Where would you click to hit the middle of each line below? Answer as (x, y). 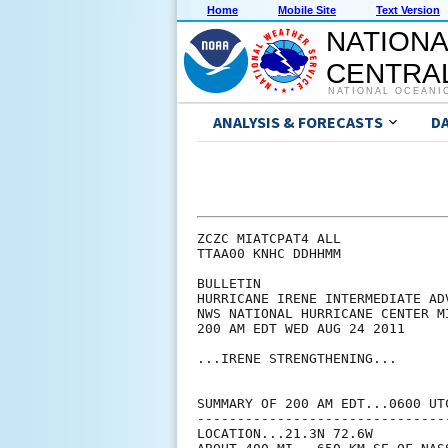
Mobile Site (307, 10)
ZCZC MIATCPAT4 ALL (269, 239)
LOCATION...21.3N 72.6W (285, 434)
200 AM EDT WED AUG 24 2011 (301, 329)
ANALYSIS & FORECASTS (298, 122)
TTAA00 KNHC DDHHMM (269, 254)
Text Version (408, 10)
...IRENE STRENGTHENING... (297, 359)
